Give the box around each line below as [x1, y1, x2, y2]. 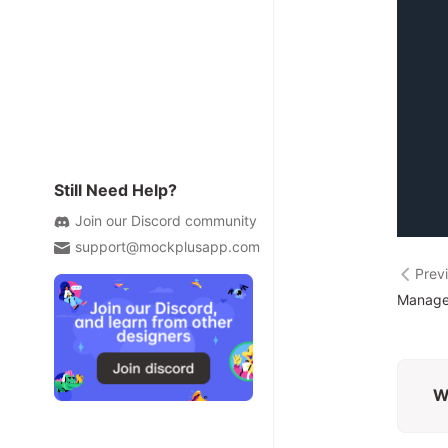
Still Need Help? [53, 180, 177, 200]
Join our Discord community [74, 212, 257, 229]
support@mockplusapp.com [74, 238, 260, 255]
